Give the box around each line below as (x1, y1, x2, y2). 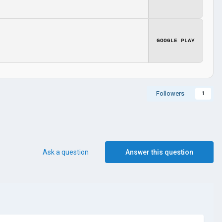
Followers (156, 89, 184, 97)
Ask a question (43, 148, 89, 156)
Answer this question (125, 148, 193, 156)
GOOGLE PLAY (157, 37, 195, 44)
